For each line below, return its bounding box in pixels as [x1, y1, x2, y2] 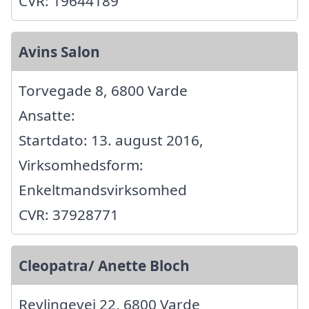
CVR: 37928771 [19, 205, 119, 225]
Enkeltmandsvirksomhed [19, 180, 187, 200]
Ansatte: [19, 106, 75, 126]
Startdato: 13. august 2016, [19, 130, 203, 150]
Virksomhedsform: [19, 155, 143, 175]
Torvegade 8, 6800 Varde [19, 81, 188, 101]
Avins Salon [19, 42, 100, 62]
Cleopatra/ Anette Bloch [19, 256, 190, 276]
